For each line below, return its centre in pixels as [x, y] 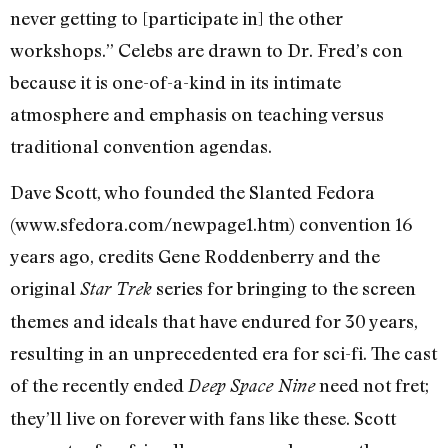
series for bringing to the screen [284, 288]
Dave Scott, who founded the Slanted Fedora [192, 192]
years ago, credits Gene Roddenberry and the [195, 256]
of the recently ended [99, 385]
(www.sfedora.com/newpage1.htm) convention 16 [211, 224]
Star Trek [116, 289]
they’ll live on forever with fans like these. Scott [203, 418]
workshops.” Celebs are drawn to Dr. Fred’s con [206, 49]
